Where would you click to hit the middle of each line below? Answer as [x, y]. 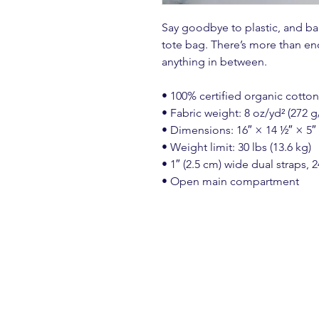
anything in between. [214, 62]
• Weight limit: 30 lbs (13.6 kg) [236, 147]
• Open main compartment [230, 181]
